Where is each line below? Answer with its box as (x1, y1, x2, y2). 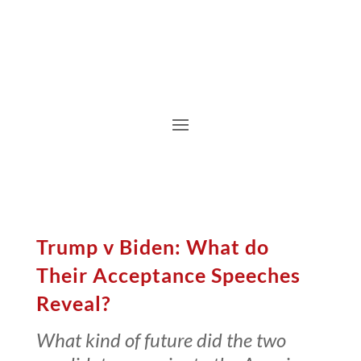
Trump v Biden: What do (35, 234, 269, 259)
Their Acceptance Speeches (35, 262, 301, 287)
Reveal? (35, 290, 111, 315)
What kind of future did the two (35, 327, 286, 351)
